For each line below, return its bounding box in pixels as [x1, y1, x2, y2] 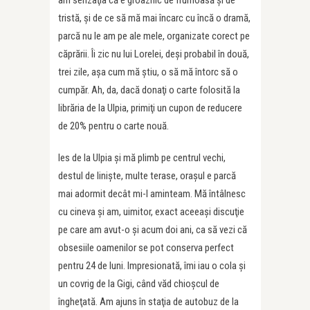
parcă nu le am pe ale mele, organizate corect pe [58, 30, 250, 42]
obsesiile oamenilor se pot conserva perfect [58, 241, 234, 254]
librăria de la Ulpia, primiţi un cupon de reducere [58, 102, 242, 114]
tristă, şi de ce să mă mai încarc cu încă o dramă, [58, 12, 250, 24]
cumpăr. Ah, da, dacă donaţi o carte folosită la [58, 84, 240, 96]
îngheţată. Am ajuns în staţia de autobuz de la [58, 295, 239, 308]
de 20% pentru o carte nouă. [58, 120, 169, 132]
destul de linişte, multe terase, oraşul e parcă [58, 170, 236, 182]
